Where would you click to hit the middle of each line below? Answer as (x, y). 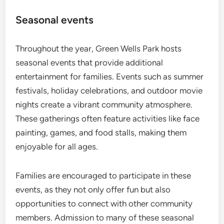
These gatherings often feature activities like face (108, 118)
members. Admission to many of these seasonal (105, 217)
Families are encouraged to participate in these (103, 175)
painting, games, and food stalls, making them (101, 132)
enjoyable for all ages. (57, 146)
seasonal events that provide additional (89, 62)
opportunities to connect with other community (104, 203)
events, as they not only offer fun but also (93, 189)
